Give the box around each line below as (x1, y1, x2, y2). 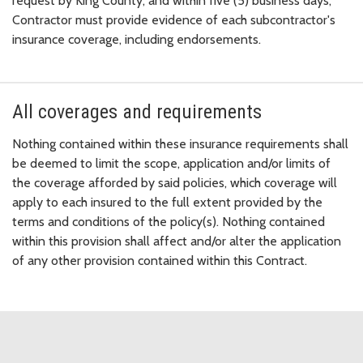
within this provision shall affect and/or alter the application (12, 233, 341, 249)
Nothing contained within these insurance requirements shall (12, 135, 348, 152)
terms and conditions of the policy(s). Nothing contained (12, 213, 325, 229)
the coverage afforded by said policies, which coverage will (12, 174, 337, 190)
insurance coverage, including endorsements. (12, 31, 261, 47)
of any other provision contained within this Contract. (12, 252, 307, 268)
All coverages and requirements (12, 100, 262, 123)
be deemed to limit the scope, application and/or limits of (12, 155, 331, 171)
